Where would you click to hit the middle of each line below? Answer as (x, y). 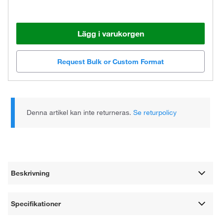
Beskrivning (31, 173)
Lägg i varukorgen (110, 34)
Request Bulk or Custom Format (110, 61)
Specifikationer (36, 203)
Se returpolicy (155, 112)
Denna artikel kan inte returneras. (80, 112)
